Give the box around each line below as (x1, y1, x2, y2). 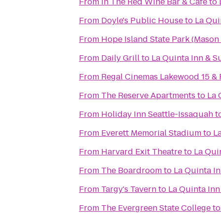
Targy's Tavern (101, 184, 156, 195)
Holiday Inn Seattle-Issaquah (101, 109, 213, 120)
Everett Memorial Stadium (101, 127, 201, 139)
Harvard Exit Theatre (101, 146, 182, 157)
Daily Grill (101, 52, 140, 64)
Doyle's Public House (101, 15, 183, 26)
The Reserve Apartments (101, 90, 195, 101)
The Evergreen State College (101, 202, 211, 214)
